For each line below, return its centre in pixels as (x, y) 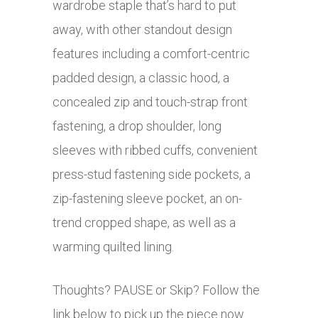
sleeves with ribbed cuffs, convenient (155, 150)
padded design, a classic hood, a (141, 78)
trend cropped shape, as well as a (144, 223)
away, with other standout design (142, 30)
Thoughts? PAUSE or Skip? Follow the (156, 290)
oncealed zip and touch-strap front (154, 102)
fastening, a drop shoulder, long (137, 126)
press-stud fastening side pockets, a (152, 175)
